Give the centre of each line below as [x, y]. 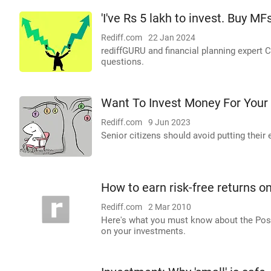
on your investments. [143, 231]
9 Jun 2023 [169, 122]
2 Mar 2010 [170, 207]
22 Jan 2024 [172, 38]
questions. [122, 62]
